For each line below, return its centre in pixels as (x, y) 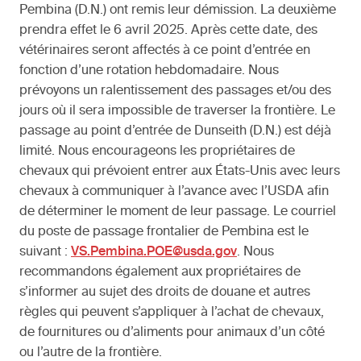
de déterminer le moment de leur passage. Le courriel (178, 212)
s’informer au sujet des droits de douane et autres (165, 293)
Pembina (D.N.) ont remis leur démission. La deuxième (178, 11)
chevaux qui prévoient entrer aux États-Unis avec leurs (180, 172)
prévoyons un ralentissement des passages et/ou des (175, 91)
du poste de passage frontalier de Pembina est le (164, 232)
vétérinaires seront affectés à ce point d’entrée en (165, 51)
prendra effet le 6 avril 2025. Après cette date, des (168, 31)
